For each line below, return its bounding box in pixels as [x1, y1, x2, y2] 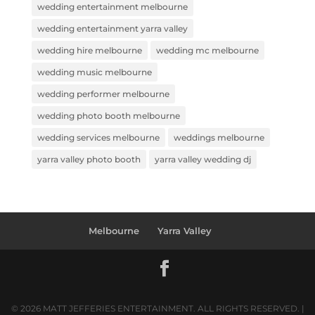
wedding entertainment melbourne [37, 1, 188, 12]
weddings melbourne [173, 132, 264, 143]
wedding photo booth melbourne [37, 110, 180, 121]
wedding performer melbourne [37, 89, 169, 99]
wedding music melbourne [37, 67, 152, 77]
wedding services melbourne [37, 132, 160, 143]
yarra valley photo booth [37, 154, 141, 165]
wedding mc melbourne [155, 45, 259, 56]
